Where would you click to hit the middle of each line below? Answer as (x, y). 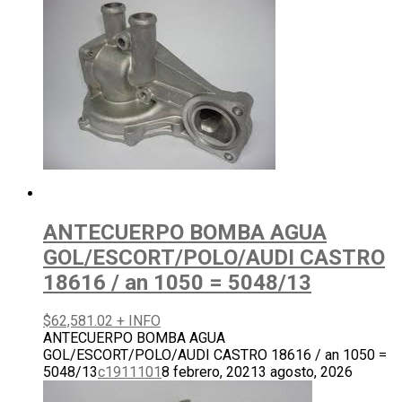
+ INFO (139, 321)
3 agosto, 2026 (306, 372)
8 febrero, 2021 (210, 372)
